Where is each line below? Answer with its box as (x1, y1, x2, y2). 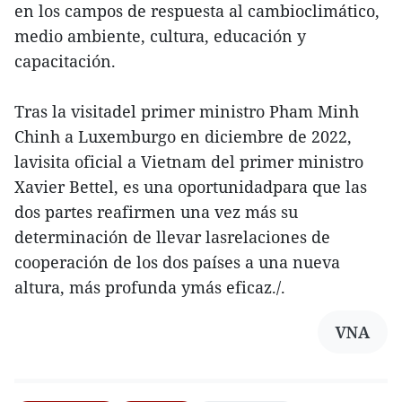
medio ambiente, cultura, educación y (14, 25, 306, 47)
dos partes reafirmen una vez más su (14, 201, 298, 223)
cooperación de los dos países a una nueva (14, 251, 340, 273)
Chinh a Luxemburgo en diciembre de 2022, (14, 126, 352, 147)
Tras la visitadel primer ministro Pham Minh (14, 100, 359, 122)
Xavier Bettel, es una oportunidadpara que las (14, 176, 367, 197)
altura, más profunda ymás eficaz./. (14, 276, 285, 298)
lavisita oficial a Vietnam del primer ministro (14, 151, 363, 172)
